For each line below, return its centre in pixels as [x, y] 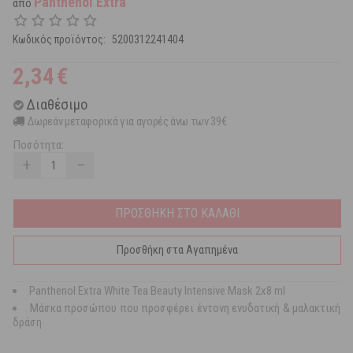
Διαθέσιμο [57, 105]
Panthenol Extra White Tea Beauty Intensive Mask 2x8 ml [157, 291]
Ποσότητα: [39, 145]
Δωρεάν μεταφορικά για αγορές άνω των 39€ [127, 122]
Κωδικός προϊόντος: [59, 40]
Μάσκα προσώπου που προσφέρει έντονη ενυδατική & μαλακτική [185, 308]
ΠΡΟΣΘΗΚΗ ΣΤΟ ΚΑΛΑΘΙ [177, 214]
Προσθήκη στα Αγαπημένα [177, 250]
